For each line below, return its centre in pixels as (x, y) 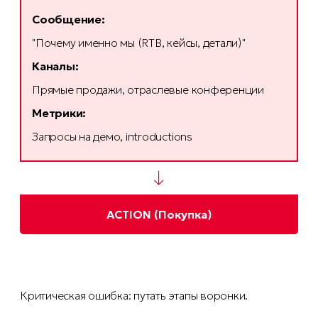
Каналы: (55, 66)
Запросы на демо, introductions (112, 137)
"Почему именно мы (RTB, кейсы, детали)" (139, 43)
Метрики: (59, 113)
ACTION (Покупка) (159, 215)
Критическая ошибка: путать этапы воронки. (134, 296)
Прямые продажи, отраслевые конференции (148, 90)
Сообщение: (68, 20)
